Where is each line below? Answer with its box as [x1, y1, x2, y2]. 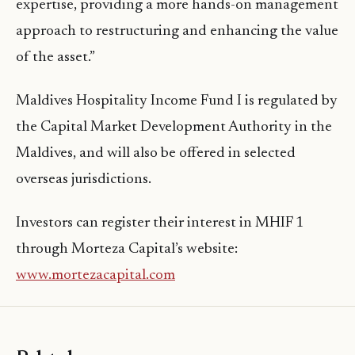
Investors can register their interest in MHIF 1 [16, 216, 303, 231]
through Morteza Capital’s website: [16, 242, 238, 258]
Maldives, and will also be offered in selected [16, 146, 296, 162]
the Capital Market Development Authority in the [16, 120, 332, 136]
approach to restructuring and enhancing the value [16, 24, 338, 40]
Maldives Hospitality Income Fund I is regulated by [16, 94, 338, 109]
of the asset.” [16, 50, 95, 66]
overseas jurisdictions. [16, 172, 151, 188]
